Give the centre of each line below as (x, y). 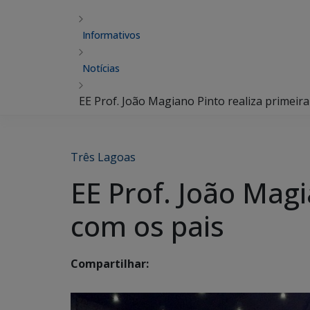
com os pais (147, 226)
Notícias (101, 68)
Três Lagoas (103, 157)
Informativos (111, 35)
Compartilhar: (110, 264)
